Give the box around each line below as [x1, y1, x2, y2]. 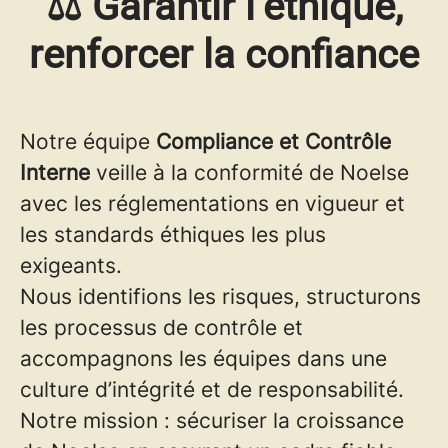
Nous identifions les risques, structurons [20, 284, 421, 309]
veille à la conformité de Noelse [90, 160, 409, 185]
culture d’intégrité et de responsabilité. [20, 377, 404, 402]
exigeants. [20, 253, 122, 278]
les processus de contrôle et [20, 315, 303, 340]
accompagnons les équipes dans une [20, 346, 387, 371]
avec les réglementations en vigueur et [20, 191, 405, 216]
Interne [20, 160, 90, 185]
